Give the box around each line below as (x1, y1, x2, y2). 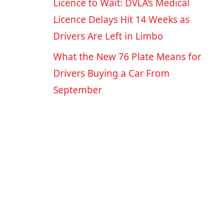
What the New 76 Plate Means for (53, 50, 201, 64)
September (53, 84, 102, 97)
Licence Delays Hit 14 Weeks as (53, 13, 190, 26)
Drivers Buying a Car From (53, 67, 170, 80)
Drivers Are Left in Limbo (53, 30, 163, 43)
